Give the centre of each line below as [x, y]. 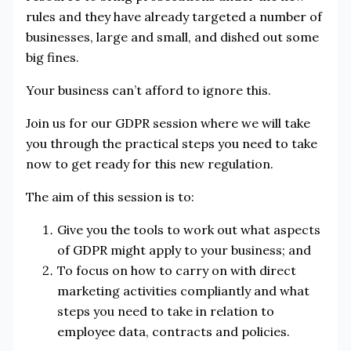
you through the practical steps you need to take [171, 143]
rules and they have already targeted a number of [174, 16]
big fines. [52, 57]
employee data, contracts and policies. [173, 331]
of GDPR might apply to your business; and [184, 250]
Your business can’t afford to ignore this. [148, 90]
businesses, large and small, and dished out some [172, 36]
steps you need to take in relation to [165, 311]
